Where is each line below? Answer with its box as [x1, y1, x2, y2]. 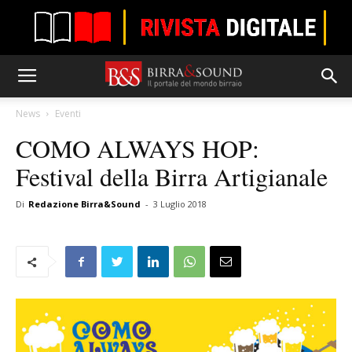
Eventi [55, 107, 81, 120]
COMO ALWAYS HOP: [16, 131, 259, 165]
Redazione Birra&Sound [28, 198, 141, 210]
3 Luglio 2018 [153, 198, 207, 210]
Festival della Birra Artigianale [16, 159, 328, 193]
